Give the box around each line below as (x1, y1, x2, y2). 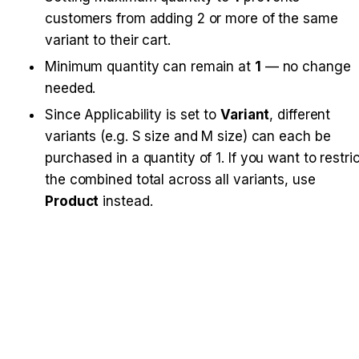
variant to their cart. (45, 31, 171, 48)
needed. (45, 79, 96, 96)
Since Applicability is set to (45, 106, 220, 123)
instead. (99, 192, 153, 209)
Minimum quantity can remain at (45, 58, 255, 75)
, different (269, 106, 331, 123)
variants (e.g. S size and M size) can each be (45, 127, 331, 144)
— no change (260, 58, 351, 75)
